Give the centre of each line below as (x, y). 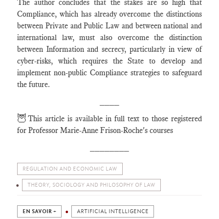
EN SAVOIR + (39, 211)
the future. (33, 84)
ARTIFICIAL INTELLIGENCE (113, 211)
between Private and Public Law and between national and (109, 26)
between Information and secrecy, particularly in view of (109, 49)
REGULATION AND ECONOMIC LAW (70, 169)
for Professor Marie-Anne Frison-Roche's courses (95, 130)
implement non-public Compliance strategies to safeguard (109, 73)
